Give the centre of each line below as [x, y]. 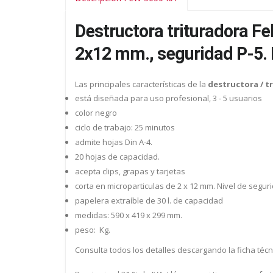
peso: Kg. [93, 229]
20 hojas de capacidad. [117, 156]
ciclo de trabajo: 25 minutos [125, 127]
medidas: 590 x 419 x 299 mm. [129, 215]
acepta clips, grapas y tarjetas [131, 171]
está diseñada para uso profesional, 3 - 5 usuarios [168, 98]
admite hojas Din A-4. [114, 142]
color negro [96, 112]
